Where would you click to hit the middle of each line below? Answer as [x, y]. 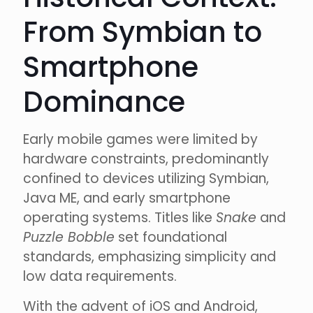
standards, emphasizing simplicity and [150, 257]
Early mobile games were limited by [140, 140]
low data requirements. [100, 277]
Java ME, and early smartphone [127, 198]
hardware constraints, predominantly [146, 159]
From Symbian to [143, 32]
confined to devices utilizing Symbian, [146, 179]
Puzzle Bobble [69, 238]
